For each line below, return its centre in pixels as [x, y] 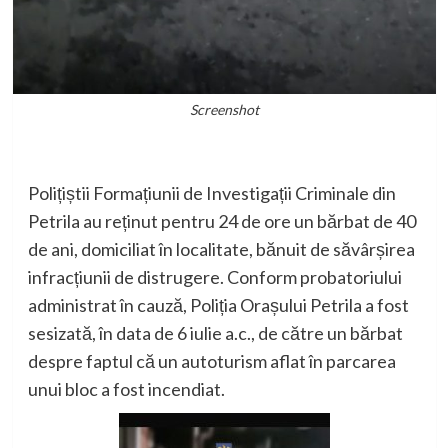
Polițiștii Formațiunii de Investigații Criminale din [211, 193]
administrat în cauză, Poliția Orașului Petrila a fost [218, 305]
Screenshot [224, 110]
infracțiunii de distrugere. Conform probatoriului [214, 277]
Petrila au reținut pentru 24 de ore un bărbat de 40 [221, 221]
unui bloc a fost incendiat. [126, 389]
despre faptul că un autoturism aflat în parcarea [211, 361]
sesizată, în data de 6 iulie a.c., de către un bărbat [215, 333]
